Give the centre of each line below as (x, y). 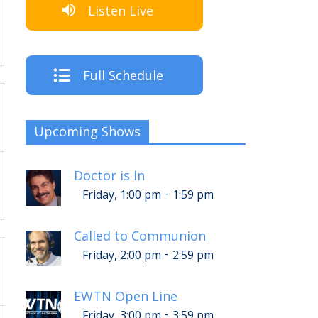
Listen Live (121, 10)
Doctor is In (109, 176)
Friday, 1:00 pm (121, 195)
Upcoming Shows (87, 132)
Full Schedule (123, 76)
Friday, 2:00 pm (121, 255)
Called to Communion (140, 236)
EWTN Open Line (126, 296)
